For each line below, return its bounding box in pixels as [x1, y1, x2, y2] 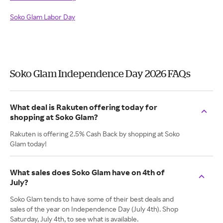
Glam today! [10, 139, 47, 148]
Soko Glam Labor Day [10, 12, 75, 21]
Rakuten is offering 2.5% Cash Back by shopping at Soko [10, 129, 180, 138]
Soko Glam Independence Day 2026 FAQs [10, 68, 191, 79]
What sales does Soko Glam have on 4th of [10, 167, 165, 177]
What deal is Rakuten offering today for [10, 102, 157, 112]
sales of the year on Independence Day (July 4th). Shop [10, 205, 178, 213]
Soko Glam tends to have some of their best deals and [10, 195, 174, 203]
